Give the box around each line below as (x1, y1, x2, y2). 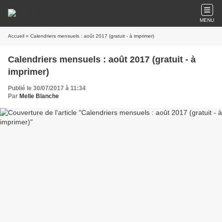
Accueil (8, 33, 24, 39)
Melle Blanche (19, 93, 59, 100)
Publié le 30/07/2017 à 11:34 (8, 85, 86, 92)
